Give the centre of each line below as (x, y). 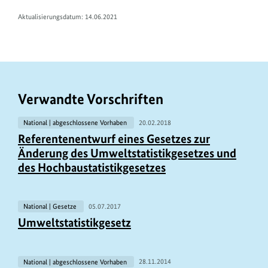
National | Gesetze (51, 207)
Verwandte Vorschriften (91, 99)
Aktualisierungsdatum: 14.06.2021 (68, 16)
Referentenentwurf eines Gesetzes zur (114, 139)
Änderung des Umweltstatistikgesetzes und (127, 153)
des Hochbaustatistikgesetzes (92, 168)
